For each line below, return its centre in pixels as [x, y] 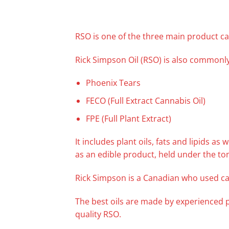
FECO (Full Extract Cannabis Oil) [145, 100]
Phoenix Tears [113, 83]
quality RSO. [98, 214]
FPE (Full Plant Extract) [128, 118]
